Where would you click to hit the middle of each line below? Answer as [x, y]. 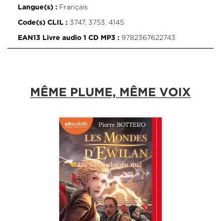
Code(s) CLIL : [42, 22]
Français [72, 7]
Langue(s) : [37, 7]
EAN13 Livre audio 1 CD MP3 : [68, 38]
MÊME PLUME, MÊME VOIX [110, 92]
